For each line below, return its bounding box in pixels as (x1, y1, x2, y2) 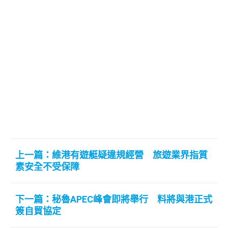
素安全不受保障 (15, 161, 79, 173)
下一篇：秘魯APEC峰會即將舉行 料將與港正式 (15, 194, 212, 205)
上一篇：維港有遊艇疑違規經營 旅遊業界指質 (15, 150, 208, 161)
